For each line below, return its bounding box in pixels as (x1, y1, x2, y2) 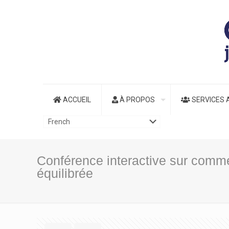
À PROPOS (118, 96, 155, 104)
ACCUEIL (61, 96, 91, 104)
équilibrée (37, 166, 93, 180)
